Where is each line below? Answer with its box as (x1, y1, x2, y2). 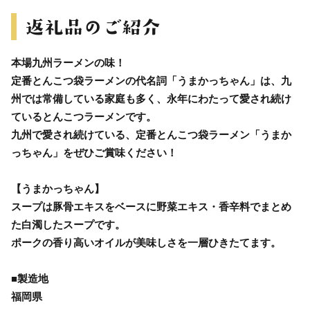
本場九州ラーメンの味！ (11, 56, 125, 69)
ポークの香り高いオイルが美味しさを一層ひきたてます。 (11, 236, 281, 248)
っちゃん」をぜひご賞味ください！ (11, 146, 177, 158)
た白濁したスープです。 (11, 218, 125, 230)
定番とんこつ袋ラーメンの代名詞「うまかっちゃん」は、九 (11, 74, 291, 86)
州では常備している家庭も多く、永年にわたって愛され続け (11, 92, 291, 104)
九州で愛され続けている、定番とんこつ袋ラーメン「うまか (11, 128, 291, 140)
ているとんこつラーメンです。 (11, 110, 156, 122)
